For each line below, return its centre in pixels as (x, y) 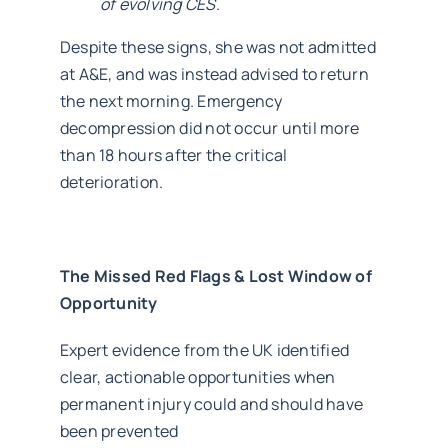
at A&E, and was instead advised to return (214, 73)
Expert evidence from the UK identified (204, 349)
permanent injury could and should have (211, 403)
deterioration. (111, 181)
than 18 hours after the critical (173, 154)
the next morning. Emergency (171, 100)
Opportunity (108, 302)
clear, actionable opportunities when (197, 376)
